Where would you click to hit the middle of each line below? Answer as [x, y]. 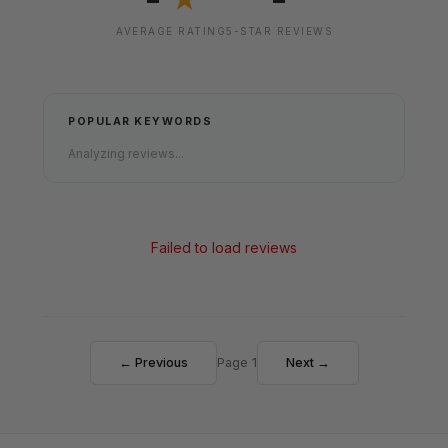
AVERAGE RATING [171, 31]
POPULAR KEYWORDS [140, 121]
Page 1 [236, 362]
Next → [307, 362]
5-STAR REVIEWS [279, 31]
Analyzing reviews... [126, 153]
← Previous [153, 362]
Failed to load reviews [224, 247]
